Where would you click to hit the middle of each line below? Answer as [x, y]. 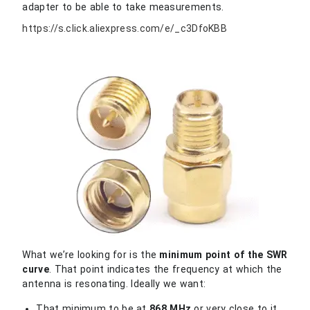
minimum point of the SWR [224, 254]
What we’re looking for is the [91, 254]
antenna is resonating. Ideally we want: [114, 283]
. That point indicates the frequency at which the [165, 269]
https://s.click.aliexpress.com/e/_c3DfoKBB [125, 28]
